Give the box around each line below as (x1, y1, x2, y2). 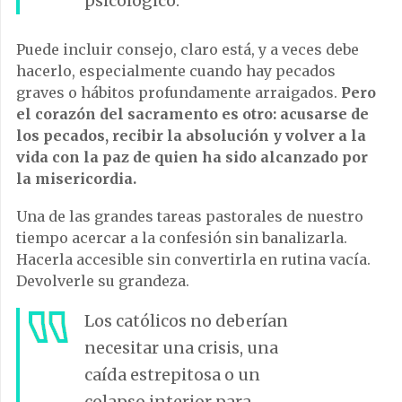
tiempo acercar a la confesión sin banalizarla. (16, 228, 347, 247)
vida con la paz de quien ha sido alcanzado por (16, 147, 368, 166)
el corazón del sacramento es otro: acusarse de (16, 104, 369, 123)
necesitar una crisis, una (84, 336, 278, 358)
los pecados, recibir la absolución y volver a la (16, 126, 366, 144)
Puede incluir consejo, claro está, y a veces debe (16, 39, 359, 58)
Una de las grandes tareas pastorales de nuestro (16, 206, 363, 225)
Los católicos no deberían (84, 310, 288, 331)
